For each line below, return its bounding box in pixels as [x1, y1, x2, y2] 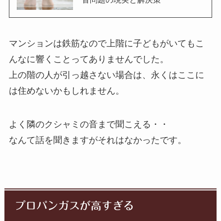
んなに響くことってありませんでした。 [8, 54, 169, 64]
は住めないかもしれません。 [8, 85, 124, 96]
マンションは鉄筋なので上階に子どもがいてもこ [8, 38, 204, 48]
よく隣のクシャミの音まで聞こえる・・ [8, 119, 169, 129]
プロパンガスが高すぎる [15, 200, 135, 211]
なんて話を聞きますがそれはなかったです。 [8, 135, 186, 145]
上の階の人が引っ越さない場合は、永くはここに [8, 70, 204, 80]
